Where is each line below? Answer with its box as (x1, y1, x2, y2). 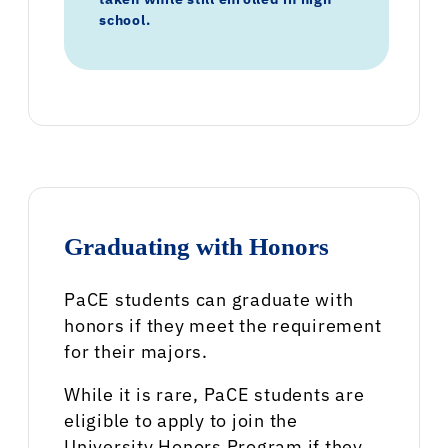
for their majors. (64, 339, 208, 363)
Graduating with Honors (64, 232, 329, 260)
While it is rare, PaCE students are (64, 383, 365, 407)
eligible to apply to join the (64, 409, 298, 433)
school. (99, 10, 151, 29)
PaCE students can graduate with (64, 287, 354, 311)
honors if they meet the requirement (64, 313, 382, 337)
